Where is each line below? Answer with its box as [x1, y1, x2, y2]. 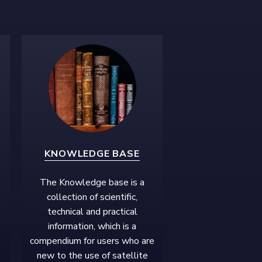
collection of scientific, [47, 190, 137, 204]
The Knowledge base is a [40, 175, 144, 189]
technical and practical [47, 205, 137, 218]
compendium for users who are [30, 234, 154, 247]
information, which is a [48, 219, 136, 233]
